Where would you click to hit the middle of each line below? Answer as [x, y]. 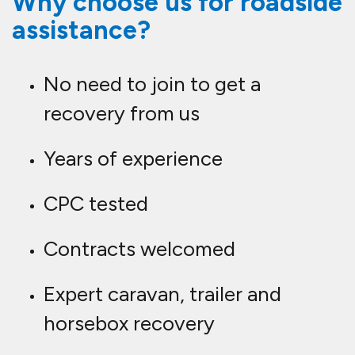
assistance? [81, 31]
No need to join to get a [152, 84]
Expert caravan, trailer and [162, 294]
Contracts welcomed [139, 249]
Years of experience [133, 159]
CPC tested [96, 204]
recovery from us [122, 114]
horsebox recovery [129, 324]
